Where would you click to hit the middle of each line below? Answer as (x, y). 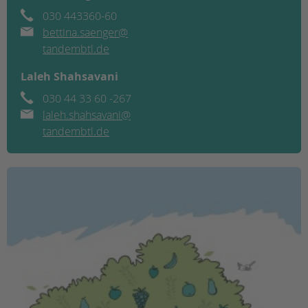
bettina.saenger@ (85, 32)
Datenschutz (44, 18)
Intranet (34, 52)
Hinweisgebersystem (62, 35)
